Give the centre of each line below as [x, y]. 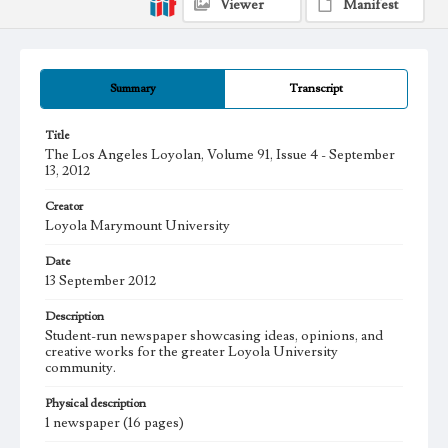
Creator [64, 207]
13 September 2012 [100, 281]
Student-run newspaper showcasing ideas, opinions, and [214, 336]
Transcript [316, 89]
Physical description [95, 404]
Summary [132, 89]
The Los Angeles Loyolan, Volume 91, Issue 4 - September [220, 155]
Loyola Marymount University [137, 226]
